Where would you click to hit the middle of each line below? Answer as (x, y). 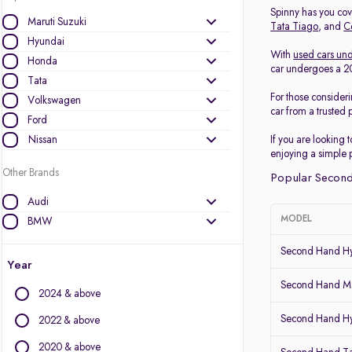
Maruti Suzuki (57, 22)
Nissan (42, 140)
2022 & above (69, 321)
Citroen (43, 280)
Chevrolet (48, 261)
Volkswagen (54, 101)
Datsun (42, 300)
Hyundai (46, 42)
